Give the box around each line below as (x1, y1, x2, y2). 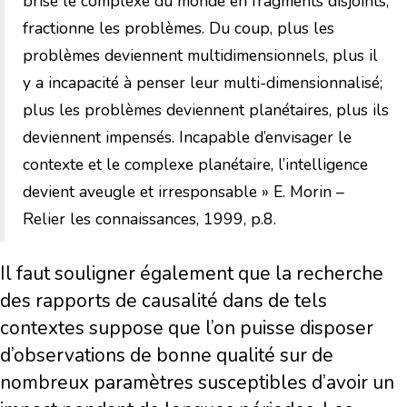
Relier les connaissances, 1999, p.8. (23, 208, 276, 231)
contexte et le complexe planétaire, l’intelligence (23, 154, 368, 176)
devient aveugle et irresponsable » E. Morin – (23, 181, 344, 203)
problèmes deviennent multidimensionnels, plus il (23, 45, 378, 67)
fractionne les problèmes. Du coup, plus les (23, 17, 334, 40)
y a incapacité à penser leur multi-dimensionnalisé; (23, 72, 382, 94)
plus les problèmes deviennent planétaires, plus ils (23, 99, 389, 122)
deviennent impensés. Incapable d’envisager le (23, 126, 352, 149)
